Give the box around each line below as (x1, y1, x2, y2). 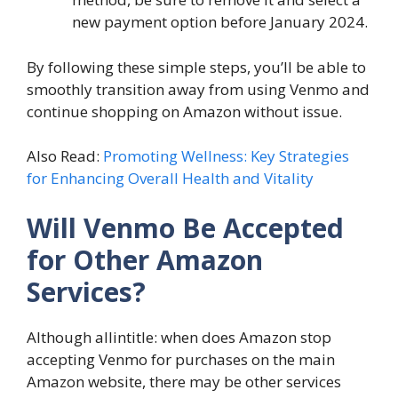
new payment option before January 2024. (72, 12, 368, 33)
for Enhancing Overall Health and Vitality (27, 168, 314, 189)
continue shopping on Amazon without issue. (27, 100, 342, 122)
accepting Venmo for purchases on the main (27, 348, 335, 370)
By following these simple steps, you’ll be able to (27, 56, 366, 77)
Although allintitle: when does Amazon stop (27, 326, 331, 347)
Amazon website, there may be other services (27, 370, 341, 392)
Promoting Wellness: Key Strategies (103, 146, 349, 167)
